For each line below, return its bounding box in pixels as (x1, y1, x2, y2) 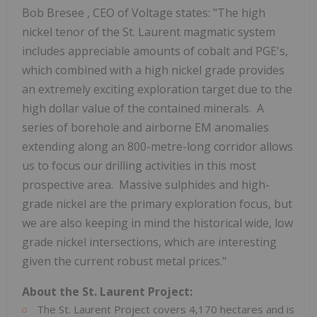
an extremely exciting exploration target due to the (22, 81, 292, 97)
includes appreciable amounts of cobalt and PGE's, (22, 42, 288, 59)
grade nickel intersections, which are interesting (22, 234, 277, 250)
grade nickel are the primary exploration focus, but (22, 195, 292, 212)
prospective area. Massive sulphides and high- (22, 176, 270, 192)
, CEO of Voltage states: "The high (87, 4, 265, 21)
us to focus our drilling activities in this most (22, 157, 256, 173)
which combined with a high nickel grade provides (22, 62, 284, 78)
